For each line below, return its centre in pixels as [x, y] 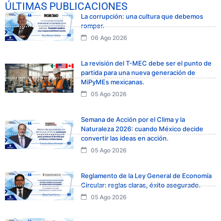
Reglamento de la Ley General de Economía [146, 176]
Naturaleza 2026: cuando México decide [142, 129]
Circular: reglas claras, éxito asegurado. [141, 185]
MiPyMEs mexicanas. [113, 82]
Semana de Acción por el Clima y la [133, 120]
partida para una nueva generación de [138, 73]
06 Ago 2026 [108, 38]
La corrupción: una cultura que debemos [142, 17]
